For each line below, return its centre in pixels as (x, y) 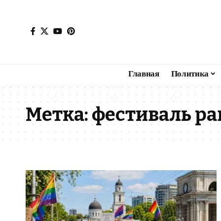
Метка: (59, 114)
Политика (190, 74)
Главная (144, 74)
